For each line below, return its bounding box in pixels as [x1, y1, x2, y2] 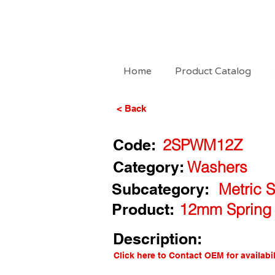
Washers [187, 158, 247, 176]
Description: [113, 230, 202, 248]
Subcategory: [112, 180, 209, 198]
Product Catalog [175, 65, 251, 77]
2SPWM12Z [163, 136, 242, 154]
